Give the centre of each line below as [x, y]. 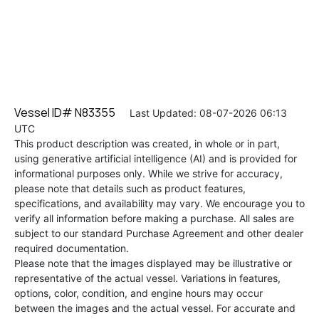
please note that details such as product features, [130, 188]
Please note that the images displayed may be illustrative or [153, 263]
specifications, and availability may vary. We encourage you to [159, 203]
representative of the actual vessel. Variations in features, [147, 278]
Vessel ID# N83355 [65, 112]
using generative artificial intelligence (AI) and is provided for [156, 158]
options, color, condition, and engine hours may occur [138, 293]
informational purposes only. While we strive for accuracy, [148, 173]
